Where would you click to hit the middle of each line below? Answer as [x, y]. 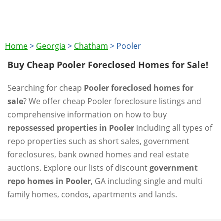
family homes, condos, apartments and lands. [92, 194]
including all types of [173, 128]
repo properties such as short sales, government [98, 141]
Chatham [91, 46]
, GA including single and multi [147, 181]
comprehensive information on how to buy [87, 114]
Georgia [51, 46]
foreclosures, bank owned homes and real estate [98, 154]
